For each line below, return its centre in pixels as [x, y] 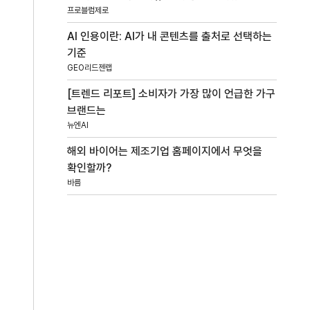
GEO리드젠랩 [90, 67]
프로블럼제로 [88, 10]
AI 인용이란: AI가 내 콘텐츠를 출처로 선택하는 [170, 36]
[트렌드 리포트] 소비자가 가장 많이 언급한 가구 [172, 93]
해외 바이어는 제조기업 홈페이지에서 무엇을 [165, 151]
